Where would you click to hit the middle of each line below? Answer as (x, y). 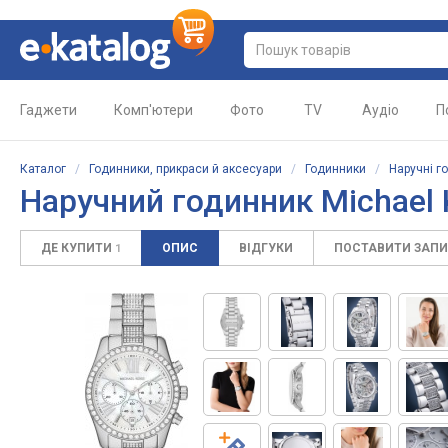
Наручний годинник (170, 201)
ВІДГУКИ (266, 248)
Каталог (43, 169)
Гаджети (48, 110)
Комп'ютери (153, 110)
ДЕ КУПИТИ (78, 248)
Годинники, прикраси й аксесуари (185, 169)
